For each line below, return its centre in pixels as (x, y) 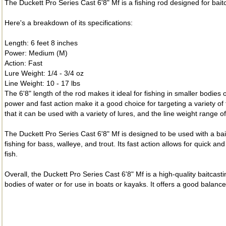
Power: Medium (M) (36, 53)
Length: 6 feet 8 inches (41, 43)
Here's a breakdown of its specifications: (69, 23)
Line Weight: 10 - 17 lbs (42, 83)
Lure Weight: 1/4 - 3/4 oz (44, 73)
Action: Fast (23, 63)
